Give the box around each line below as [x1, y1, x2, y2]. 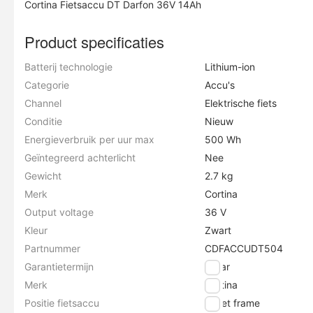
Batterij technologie [24, 61, 112, 73]
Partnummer [24, 242, 80, 254]
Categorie [24, 79, 69, 91]
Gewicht [24, 170, 61, 182]
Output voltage [24, 206, 94, 218]
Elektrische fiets [205, 97, 277, 109]
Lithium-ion [205, 61, 256, 73]
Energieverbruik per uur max [24, 133, 154, 145]
